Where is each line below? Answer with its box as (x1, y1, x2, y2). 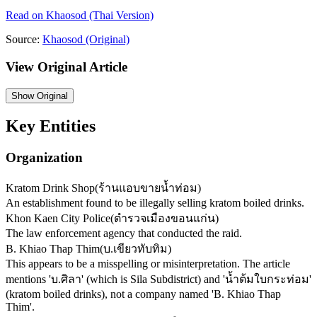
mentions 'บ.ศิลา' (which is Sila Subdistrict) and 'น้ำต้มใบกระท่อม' (6, 273, 311, 286)
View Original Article (6, 59, 127, 74)
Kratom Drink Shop (6, 182, 95, 195)
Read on (6, 9, 46, 22)
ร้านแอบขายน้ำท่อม (98, 182, 197, 195)
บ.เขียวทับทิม (103, 243, 168, 255)
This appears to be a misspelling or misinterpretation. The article (6, 258, 290, 270)
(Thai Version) (86, 9, 154, 22)
